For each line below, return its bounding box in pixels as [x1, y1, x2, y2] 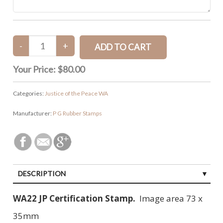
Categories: [12, 89, 45, 97]
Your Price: [12, 63, 57, 75]
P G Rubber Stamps [52, 109, 102, 117]
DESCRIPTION [17, 169, 66, 178]
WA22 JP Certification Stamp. [12, 192, 137, 204]
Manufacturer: [12, 109, 53, 117]
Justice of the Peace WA [44, 89, 108, 97]
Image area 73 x [137, 192, 203, 204]
